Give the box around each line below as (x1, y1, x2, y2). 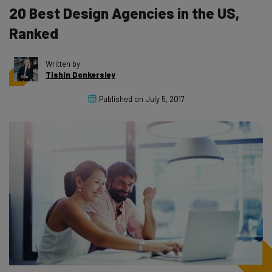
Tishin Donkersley (46, 70, 115, 80)
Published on (98, 94, 143, 104)
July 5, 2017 (145, 94, 185, 104)
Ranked (9, 24, 58, 42)
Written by (46, 59, 80, 69)
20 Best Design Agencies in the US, (9, 4, 239, 22)
